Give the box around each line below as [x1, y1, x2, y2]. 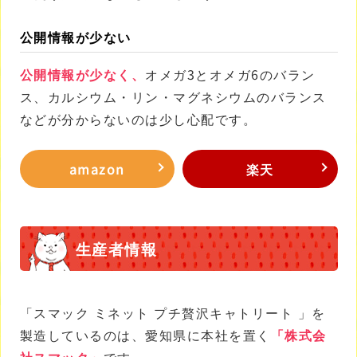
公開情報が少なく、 [19, 64, 145, 84]
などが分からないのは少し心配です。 [19, 108, 257, 128]
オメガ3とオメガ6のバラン [145, 64, 316, 84]
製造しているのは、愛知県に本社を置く [19, 325, 271, 345]
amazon [69, 159, 125, 179]
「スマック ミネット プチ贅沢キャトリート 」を [19, 303, 326, 323]
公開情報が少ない [19, 26, 131, 46]
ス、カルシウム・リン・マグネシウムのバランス [19, 86, 327, 106]
